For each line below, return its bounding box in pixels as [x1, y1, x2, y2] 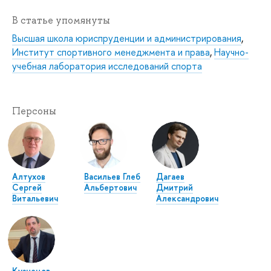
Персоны [12, 105, 56, 118]
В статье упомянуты [12, 14, 110, 27]
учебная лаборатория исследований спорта [12, 59, 202, 73]
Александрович [156, 192, 219, 204]
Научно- [214, 45, 249, 59]
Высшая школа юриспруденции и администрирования [12, 31, 241, 45]
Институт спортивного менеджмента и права [12, 45, 210, 59]
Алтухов [12, 171, 45, 183]
